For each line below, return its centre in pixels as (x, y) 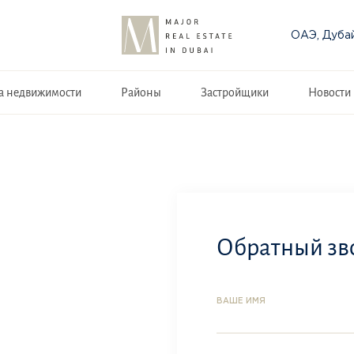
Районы (141, 92)
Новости (329, 92)
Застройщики (234, 92)
